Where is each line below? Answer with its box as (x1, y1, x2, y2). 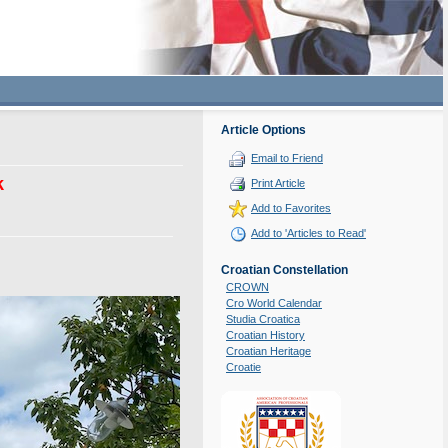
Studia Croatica (226, 313, 300, 325)
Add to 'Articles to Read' (251, 227, 366, 240)
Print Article (251, 177, 305, 190)
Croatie (226, 361, 261, 373)
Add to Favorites (251, 202, 331, 215)
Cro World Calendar (226, 297, 322, 309)
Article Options (221, 123, 306, 137)
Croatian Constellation (221, 263, 348, 277)
